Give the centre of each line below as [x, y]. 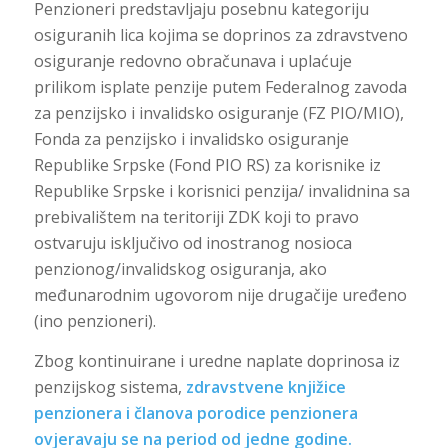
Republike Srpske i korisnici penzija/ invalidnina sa [221, 191]
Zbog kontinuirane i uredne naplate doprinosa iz [216, 360]
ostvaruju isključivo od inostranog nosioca [192, 243]
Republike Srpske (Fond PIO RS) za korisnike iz [207, 165]
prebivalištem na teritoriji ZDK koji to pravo [196, 217]
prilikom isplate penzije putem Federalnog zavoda [220, 87]
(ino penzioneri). [94, 321]
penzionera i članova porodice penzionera [195, 412]
